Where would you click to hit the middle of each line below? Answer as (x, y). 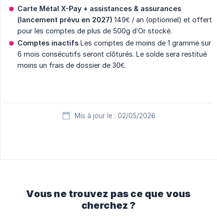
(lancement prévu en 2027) (65, 20)
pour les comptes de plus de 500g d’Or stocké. (95, 31)
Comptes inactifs (48, 43)
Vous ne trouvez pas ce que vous (108, 194)
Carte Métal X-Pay (49, 9)
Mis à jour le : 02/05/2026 (115, 116)
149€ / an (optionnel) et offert (162, 20)
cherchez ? (108, 206)
